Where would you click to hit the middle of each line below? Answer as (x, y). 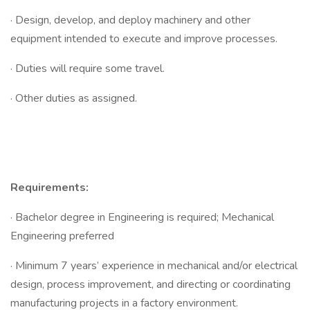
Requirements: (49, 188)
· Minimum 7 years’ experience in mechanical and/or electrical (154, 266)
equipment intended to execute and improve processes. (144, 39)
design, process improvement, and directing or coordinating (151, 284)
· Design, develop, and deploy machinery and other (130, 20)
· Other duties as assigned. (74, 98)
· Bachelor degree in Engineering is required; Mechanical (142, 217)
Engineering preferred (62, 236)
